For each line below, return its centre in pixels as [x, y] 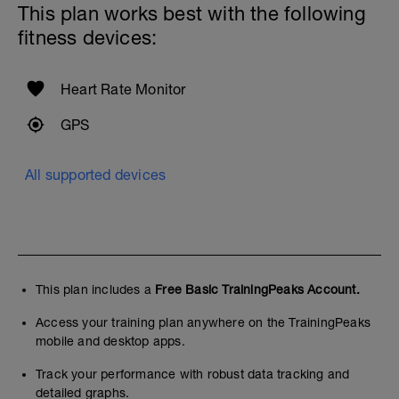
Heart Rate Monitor [123, 89]
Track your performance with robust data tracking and [193, 374]
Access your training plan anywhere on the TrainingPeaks [204, 322]
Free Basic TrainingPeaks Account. [257, 289]
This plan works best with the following [192, 13]
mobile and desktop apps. [110, 341]
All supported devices [96, 175]
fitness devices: [88, 37]
